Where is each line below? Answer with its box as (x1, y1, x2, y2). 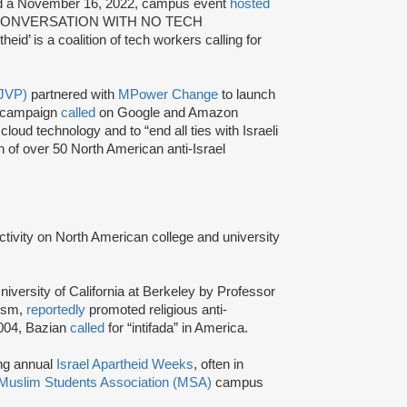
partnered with (27, 86, 118, 102)
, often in (194, 356, 243, 372)
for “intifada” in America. (104, 320, 248, 335)
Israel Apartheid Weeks (56, 356, 194, 372)
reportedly (26, 302, 85, 317)
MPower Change (118, 86, 218, 102)
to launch (218, 86, 275, 102)
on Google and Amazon (95, 104, 238, 120)
